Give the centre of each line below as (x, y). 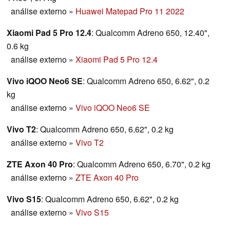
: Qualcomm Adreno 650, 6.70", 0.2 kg (142, 164)
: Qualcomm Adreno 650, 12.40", (150, 32)
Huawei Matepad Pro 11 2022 (130, 11)
